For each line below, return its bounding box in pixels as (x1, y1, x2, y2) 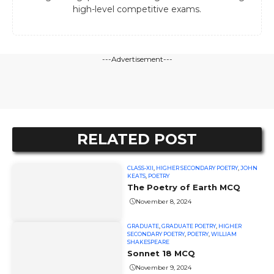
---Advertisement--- (102, 54, 172, 64)
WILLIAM (211, 231, 237, 238)
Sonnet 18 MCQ (127, 248, 196, 259)
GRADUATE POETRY (161, 223, 217, 230)
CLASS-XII (127, 165, 154, 172)
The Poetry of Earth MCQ (127, 182, 241, 193)
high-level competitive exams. (73, 4, 201, 15)
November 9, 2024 (136, 263, 192, 272)
